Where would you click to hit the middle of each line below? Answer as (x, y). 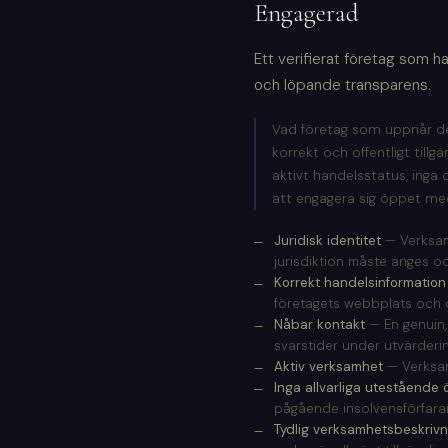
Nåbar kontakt (319, 325)
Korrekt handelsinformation (360, 283)
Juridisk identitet (327, 241)
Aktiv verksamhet (328, 367)
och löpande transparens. (342, 85)
